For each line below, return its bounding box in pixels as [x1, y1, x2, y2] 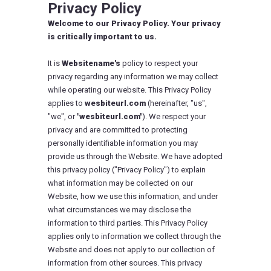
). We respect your [142, 112, 206, 121]
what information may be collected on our [48, 178, 193, 188]
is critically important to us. [48, 32, 157, 41]
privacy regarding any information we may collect [48, 72, 218, 81]
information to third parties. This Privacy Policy [48, 218, 207, 227]
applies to [48, 99, 85, 108]
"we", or [48, 112, 77, 121]
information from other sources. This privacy [48, 258, 202, 267]
